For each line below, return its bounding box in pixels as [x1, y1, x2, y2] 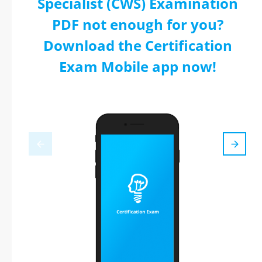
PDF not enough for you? [51, 15, 223, 34]
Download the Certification [43, 36, 232, 55]
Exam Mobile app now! [58, 57, 216, 76]
